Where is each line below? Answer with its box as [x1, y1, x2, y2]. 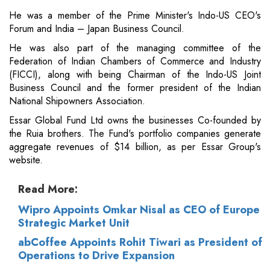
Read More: [18, 181, 78, 198]
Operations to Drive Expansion [18, 248, 175, 264]
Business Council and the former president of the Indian [9, 81, 261, 95]
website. [9, 153, 43, 168]
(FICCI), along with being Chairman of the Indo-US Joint [9, 67, 261, 82]
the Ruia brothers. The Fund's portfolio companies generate [9, 127, 261, 141]
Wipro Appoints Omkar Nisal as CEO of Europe [18, 202, 260, 218]
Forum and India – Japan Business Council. [9, 22, 184, 36]
